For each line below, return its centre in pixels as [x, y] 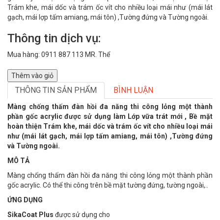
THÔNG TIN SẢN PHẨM [56, 90]
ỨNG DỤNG [25, 200]
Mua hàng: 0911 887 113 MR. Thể [59, 55]
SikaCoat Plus [30, 215]
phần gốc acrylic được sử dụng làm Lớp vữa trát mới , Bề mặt [110, 116]
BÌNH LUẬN [133, 90]
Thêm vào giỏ [32, 76]
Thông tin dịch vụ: [54, 38]
